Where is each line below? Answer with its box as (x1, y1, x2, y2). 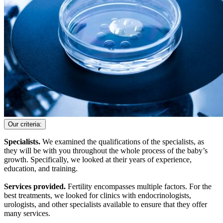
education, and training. (4, 164, 78, 173)
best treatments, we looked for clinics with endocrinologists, (4, 191, 191, 200)
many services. (4, 209, 50, 218)
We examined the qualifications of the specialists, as (42, 137, 204, 146)
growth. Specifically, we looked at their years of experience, (4, 155, 192, 164)
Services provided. (4, 182, 66, 191)
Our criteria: (8, 120, 42, 128)
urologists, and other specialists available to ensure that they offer (4, 200, 207, 209)
